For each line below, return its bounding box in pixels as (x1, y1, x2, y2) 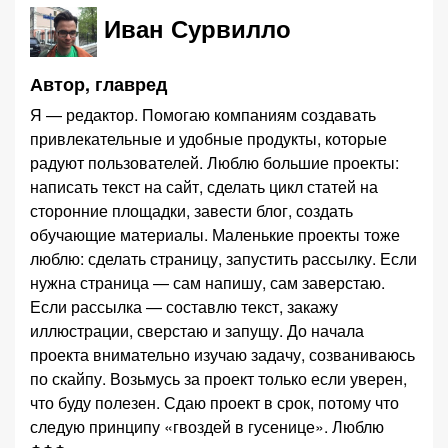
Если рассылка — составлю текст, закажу (30, 295, 338, 318)
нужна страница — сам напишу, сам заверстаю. (30, 271, 385, 294)
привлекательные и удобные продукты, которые (30, 127, 166, 150)
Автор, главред (30, 71, 167, 97)
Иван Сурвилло (103, 11, 291, 46)
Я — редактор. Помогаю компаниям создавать (30, 103, 376, 126)
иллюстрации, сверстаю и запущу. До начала (30, 319, 287, 342)
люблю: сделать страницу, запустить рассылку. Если (30, 247, 417, 270)
